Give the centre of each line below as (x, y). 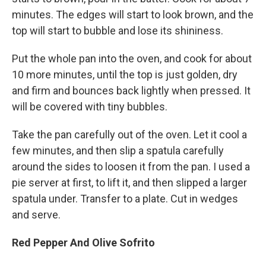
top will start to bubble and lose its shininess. (118, 31)
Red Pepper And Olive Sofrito (83, 243)
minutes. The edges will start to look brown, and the (133, 15)
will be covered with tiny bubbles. (90, 107)
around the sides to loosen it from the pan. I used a (131, 167)
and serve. (36, 215)
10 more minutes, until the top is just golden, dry (125, 75)
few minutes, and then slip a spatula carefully (118, 151)
